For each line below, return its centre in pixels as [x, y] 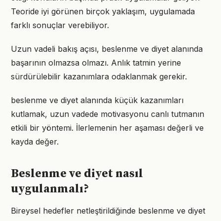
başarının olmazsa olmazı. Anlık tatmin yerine [96, 63]
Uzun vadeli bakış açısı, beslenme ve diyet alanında [107, 49]
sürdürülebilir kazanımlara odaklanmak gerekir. [99, 76]
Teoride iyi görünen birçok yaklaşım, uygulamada [103, 11]
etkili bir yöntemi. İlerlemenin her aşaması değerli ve [107, 128]
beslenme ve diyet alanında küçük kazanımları [97, 100]
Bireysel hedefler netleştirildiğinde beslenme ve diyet [108, 211]
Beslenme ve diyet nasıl [77, 174]
